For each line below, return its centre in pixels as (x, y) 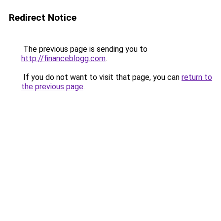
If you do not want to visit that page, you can (101, 77)
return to (197, 77)
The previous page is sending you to (84, 49)
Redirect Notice (43, 18)
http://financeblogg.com (63, 58)
